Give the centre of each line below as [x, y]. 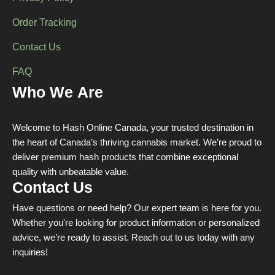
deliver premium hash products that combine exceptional [125, 158]
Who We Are [58, 94]
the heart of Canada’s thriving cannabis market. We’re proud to [137, 143]
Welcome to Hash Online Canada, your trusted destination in [133, 129]
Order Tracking [45, 23]
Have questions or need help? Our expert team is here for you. [137, 209]
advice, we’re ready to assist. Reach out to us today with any [134, 238]
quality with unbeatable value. [71, 173]
